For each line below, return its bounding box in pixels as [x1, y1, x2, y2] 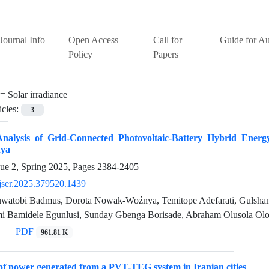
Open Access [68, 34, 119, 46]
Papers [153, 49, 179, 60]
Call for [153, 34, 183, 46]
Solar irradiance [8, 89, 67, 100]
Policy [68, 49, 93, 60]
